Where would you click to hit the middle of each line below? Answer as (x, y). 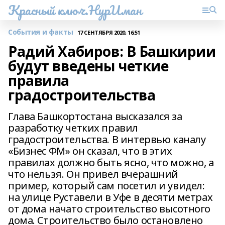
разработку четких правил (73, 128)
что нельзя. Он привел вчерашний (93, 174)
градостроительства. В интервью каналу (107, 139)
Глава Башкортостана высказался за (95, 116)
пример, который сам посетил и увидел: (106, 186)
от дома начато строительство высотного (109, 209)
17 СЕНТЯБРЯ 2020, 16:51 (109, 32)
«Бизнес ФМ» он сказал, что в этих (90, 151)
